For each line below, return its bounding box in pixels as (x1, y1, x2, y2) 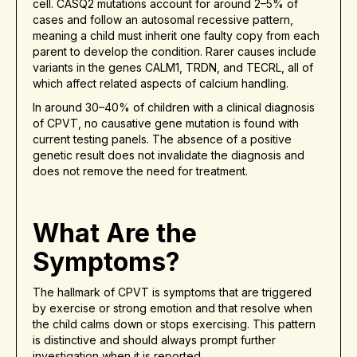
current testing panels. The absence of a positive (33, 132, 292, 147)
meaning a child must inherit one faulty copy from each (33, 29, 320, 43)
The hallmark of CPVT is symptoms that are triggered (33, 285, 312, 300)
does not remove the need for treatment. (33, 164, 248, 178)
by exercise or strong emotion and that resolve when (33, 301, 312, 316)
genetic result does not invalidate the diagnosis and (33, 148, 304, 163)
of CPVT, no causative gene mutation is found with (33, 116, 299, 131)
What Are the (33, 218, 197, 249)
